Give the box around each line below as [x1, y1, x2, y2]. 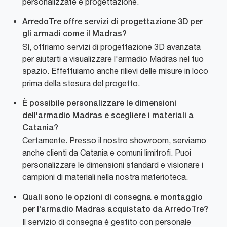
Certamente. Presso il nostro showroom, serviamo [22, 136, 206, 145]
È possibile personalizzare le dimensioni [22, 100, 176, 108]
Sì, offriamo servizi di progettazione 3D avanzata [22, 42, 201, 52]
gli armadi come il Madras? [22, 31, 127, 39]
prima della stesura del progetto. [22, 79, 140, 88]
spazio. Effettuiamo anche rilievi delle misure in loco [22, 66, 208, 76]
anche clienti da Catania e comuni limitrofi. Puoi [22, 148, 191, 158]
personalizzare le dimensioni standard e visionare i [22, 160, 203, 170]
